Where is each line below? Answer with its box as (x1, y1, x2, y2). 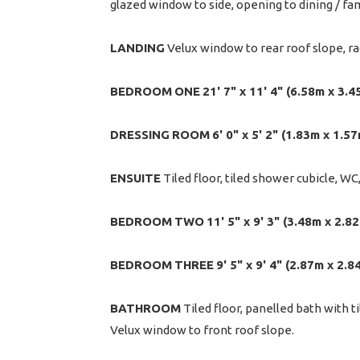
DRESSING (110, 127, 170, 141)
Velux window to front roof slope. (110, 322, 294, 337)
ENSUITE (110, 170, 161, 185)
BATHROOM (110, 301, 181, 315)
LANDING (110, 40, 165, 55)
